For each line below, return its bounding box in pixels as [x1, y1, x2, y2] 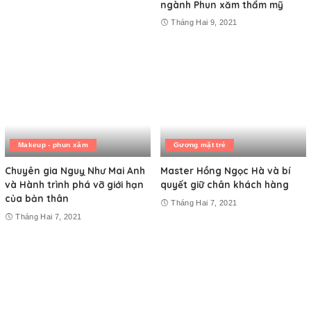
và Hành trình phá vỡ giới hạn [5, 178, 144, 190]
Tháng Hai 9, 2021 [171, 18, 237, 26]
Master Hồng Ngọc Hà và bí [160, 165, 290, 176]
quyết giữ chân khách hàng [160, 178, 289, 190]
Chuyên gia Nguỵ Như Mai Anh [5, 165, 145, 176]
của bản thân [5, 192, 69, 204]
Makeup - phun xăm [18, 141, 88, 149]
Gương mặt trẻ [174, 141, 226, 149]
